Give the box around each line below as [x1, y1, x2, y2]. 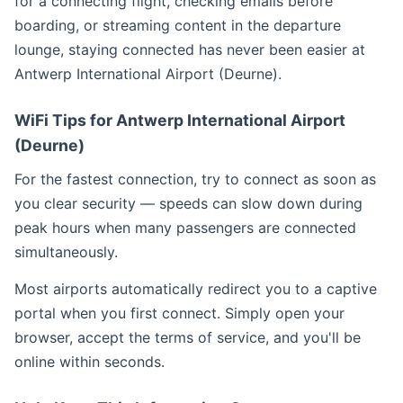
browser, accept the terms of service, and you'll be [14, 328, 361, 346]
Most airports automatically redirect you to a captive [14, 280, 377, 298]
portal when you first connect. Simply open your [14, 304, 345, 322]
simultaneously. [14, 243, 118, 261]
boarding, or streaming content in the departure [14, 16, 341, 34]
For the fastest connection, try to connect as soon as [14, 170, 376, 188]
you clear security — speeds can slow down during [14, 194, 363, 212]
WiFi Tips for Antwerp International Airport [14, 111, 345, 130]
